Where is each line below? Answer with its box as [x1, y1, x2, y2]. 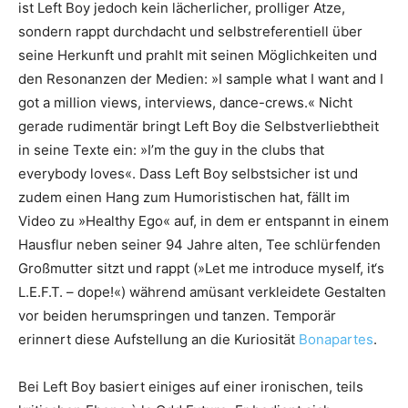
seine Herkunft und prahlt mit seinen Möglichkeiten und [18, 46, 377, 65]
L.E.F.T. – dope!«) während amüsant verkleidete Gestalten [18, 283, 386, 301]
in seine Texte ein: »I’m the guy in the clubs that [18, 141, 324, 159]
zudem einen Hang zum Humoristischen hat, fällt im [18, 189, 350, 207]
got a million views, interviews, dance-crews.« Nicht [18, 94, 352, 112]
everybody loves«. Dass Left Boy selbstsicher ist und [18, 165, 358, 183]
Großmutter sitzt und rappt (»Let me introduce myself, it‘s [18, 260, 384, 278]
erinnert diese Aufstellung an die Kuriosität [18, 331, 299, 349]
